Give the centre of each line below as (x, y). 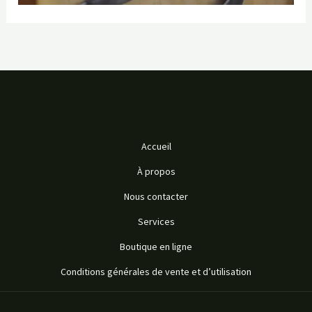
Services (156, 221)
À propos (156, 171)
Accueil (156, 146)
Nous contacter (156, 196)
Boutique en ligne (156, 246)
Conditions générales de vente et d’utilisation (156, 271)
